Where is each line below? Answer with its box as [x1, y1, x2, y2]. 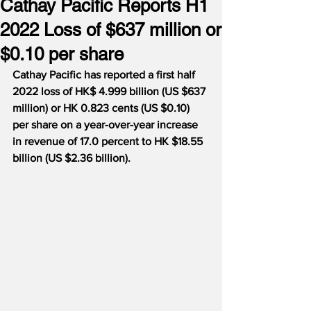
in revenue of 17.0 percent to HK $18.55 [12, 135, 205, 147]
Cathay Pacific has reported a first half [12, 69, 198, 81]
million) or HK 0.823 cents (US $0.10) [12, 102, 192, 114]
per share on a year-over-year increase [12, 119, 201, 131]
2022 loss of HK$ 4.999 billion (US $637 [12, 85, 208, 97]
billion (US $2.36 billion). [12, 152, 131, 164]
